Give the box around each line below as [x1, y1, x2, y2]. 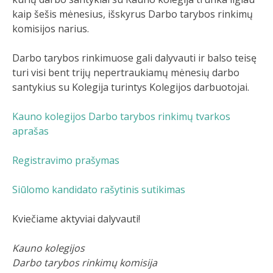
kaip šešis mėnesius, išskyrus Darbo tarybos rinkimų [12, 7, 253, 21]
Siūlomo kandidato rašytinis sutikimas [12, 183, 185, 196]
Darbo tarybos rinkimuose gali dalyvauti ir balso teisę [12, 51, 257, 65]
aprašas [12, 124, 49, 138]
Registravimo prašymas [12, 154, 119, 167]
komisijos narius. [12, 22, 89, 35]
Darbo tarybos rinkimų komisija [12, 256, 157, 269]
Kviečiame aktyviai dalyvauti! [12, 212, 140, 225]
